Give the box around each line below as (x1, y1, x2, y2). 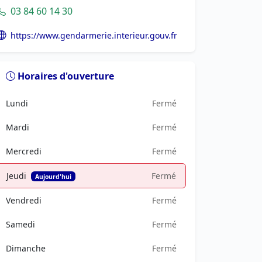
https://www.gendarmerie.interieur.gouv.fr (11, 30, 177, 41)
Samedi (6, 218, 35, 230)
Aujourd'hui (35, 172, 71, 181)
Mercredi (6, 145, 42, 157)
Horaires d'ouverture (18, 70, 114, 82)
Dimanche (6, 242, 46, 254)
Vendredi (6, 194, 42, 206)
